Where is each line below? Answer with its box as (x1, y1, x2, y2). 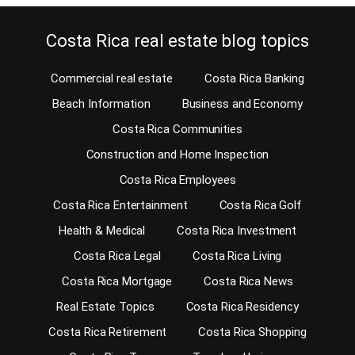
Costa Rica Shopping (198, 325, 307, 340)
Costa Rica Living (193, 249, 282, 264)
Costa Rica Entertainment (52, 198, 188, 213)
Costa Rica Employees (119, 173, 236, 188)
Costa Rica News (204, 274, 293, 289)
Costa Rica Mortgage (62, 274, 173, 289)
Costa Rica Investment (177, 223, 297, 239)
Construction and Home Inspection (86, 147, 269, 162)
